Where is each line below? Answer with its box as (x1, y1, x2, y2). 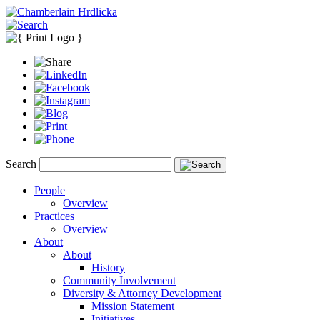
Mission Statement (91, 300, 174, 312)
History (91, 261, 125, 274)
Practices (34, 210, 74, 222)
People (34, 184, 65, 196)
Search (6, 158, 36, 170)
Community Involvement (63, 274, 176, 286)
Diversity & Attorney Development (63, 287, 221, 299)
